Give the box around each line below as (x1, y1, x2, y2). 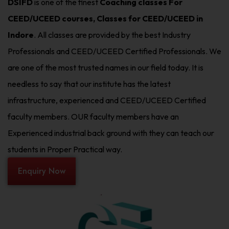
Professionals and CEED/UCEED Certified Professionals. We (8, 45, 221, 56)
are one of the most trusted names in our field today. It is (8, 62, 203, 73)
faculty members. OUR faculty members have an (8, 111, 179, 122)
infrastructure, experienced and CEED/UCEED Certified (8, 95, 206, 105)
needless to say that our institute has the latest (8, 78, 171, 89)
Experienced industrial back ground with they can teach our (8, 127, 214, 138)
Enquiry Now (18, 165, 65, 177)
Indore (8, 29, 34, 40)
